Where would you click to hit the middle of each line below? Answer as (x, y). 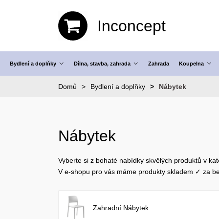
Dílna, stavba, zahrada (102, 64)
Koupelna (191, 64)
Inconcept (132, 26)
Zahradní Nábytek (121, 208)
